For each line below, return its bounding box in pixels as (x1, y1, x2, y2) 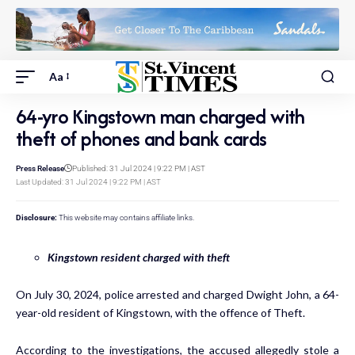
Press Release (16, 163, 64, 173)
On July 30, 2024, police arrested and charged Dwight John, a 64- (16, 287, 339, 301)
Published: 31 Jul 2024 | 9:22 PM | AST (72, 163, 205, 173)
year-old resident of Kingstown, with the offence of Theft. (16, 305, 305, 319)
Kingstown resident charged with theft (48, 250, 230, 264)
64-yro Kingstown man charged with (16, 101, 305, 131)
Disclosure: (16, 212, 57, 222)
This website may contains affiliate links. (57, 212, 194, 222)
